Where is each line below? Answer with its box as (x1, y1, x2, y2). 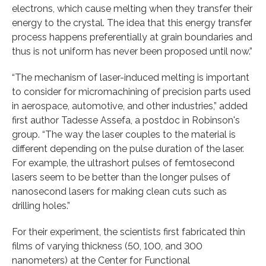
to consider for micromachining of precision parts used (12, 85, 251, 97)
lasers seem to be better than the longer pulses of (12, 171, 230, 183)
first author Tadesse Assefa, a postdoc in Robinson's (12, 114, 240, 126)
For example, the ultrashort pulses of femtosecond (12, 157, 235, 169)
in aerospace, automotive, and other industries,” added (12, 100, 248, 112)
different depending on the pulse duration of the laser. (12, 142, 244, 154)
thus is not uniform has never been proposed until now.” (12, 45, 252, 57)
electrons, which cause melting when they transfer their (12, 2, 252, 14)
